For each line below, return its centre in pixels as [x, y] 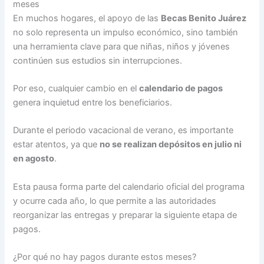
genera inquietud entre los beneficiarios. [93, 103]
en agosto [34, 159]
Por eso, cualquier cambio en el [76, 88]
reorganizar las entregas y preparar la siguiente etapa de [125, 215]
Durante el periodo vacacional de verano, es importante [123, 131]
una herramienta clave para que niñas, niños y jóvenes [122, 46]
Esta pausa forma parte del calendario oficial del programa [129, 187]
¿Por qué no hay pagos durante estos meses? [105, 257]
